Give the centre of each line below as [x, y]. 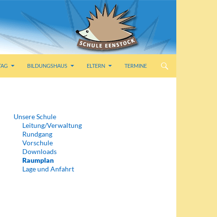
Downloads [39, 151]
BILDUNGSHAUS [47, 66]
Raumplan [38, 160]
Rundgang [37, 134]
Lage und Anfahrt [48, 169]
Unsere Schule [35, 116]
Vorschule [38, 143]
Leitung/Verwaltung [52, 125]
